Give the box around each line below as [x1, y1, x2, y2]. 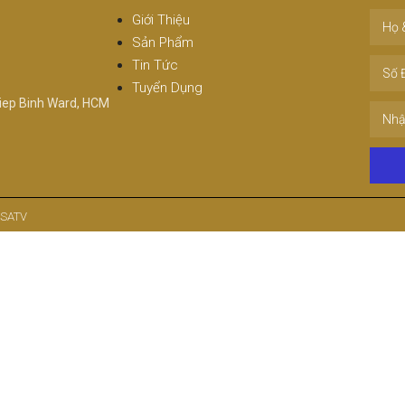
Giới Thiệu [132, 12, 191, 28]
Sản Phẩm [132, 34, 194, 51]
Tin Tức [132, 57, 179, 73]
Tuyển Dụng [132, 80, 203, 96]
